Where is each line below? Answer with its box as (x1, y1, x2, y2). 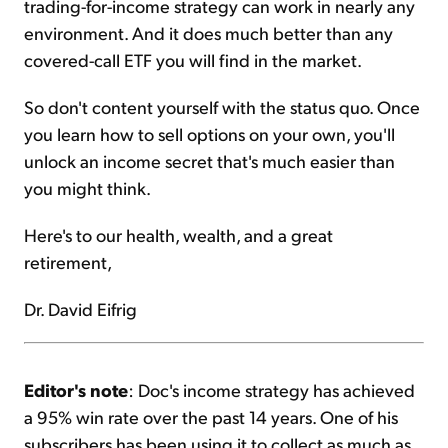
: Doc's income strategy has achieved (128, 377, 415, 401)
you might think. (24, 175, 151, 199)
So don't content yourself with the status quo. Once (24, 94, 420, 118)
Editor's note (24, 377, 128, 401)
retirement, (24, 249, 112, 273)
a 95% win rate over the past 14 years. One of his (24, 404, 398, 428)
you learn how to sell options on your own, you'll (24, 121, 395, 145)
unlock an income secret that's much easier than (24, 148, 395, 172)
